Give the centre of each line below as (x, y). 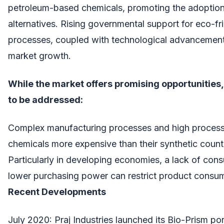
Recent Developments (57, 191)
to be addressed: (45, 99)
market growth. (39, 55)
